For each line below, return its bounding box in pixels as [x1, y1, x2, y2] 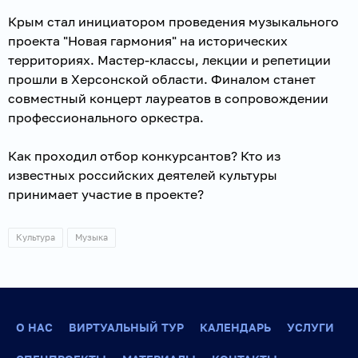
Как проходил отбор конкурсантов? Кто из [8, 147, 280, 164]
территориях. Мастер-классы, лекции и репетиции [8, 51, 331, 68]
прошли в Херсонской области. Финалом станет [8, 70, 316, 87]
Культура [16, 231, 55, 242]
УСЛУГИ [287, 320, 334, 334]
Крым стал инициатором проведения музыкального [8, 13, 339, 30]
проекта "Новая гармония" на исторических [8, 32, 288, 49]
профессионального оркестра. [8, 109, 204, 125]
